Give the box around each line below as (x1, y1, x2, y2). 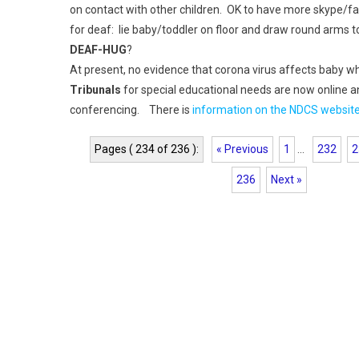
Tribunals (70, 83, 121, 96)
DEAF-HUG (70, 43, 127, 56)
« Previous (216, 143, 268, 155)
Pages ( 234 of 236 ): (94, 143, 199, 155)
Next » (271, 173, 303, 186)
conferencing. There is (70, 103, 192, 116)
